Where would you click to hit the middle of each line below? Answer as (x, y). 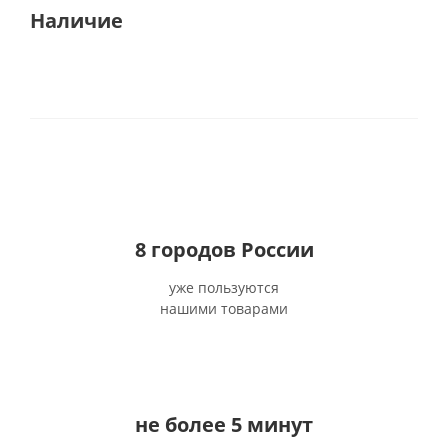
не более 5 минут (224, 424)
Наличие (76, 20)
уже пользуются (224, 287)
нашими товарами (224, 308)
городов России (229, 249)
